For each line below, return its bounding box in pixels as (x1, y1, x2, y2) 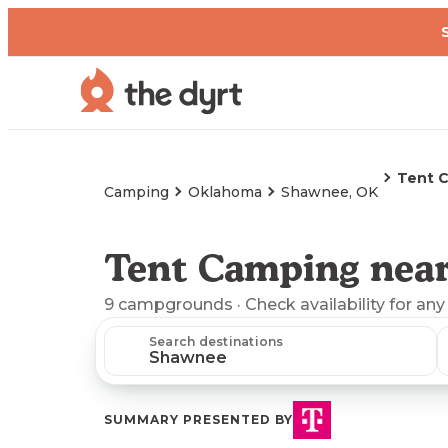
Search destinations (149, 334, 284, 349)
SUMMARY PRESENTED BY (104, 412, 293, 427)
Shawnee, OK (281, 183, 378, 201)
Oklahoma (188, 183, 262, 201)
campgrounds (118, 295, 233, 314)
